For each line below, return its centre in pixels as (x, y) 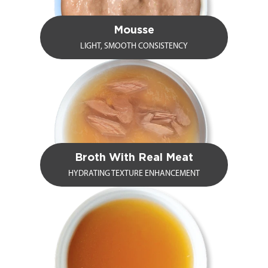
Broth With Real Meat (134, 158)
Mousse (134, 31)
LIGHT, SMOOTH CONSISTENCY (134, 47)
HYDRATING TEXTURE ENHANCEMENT (134, 174)
